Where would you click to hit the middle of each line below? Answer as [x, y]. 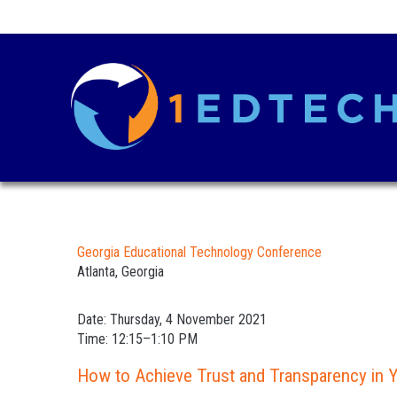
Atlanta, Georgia [121, 271]
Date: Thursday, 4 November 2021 [172, 319]
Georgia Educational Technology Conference [199, 252]
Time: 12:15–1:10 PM [137, 339]
